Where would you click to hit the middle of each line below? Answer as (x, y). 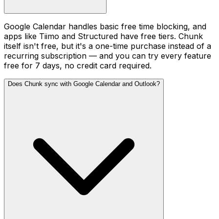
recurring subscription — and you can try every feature (108, 56)
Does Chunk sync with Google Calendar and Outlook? (84, 84)
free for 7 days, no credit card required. (78, 66)
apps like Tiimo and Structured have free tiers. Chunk (103, 36)
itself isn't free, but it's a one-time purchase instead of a (108, 46)
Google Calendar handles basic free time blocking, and (105, 27)
